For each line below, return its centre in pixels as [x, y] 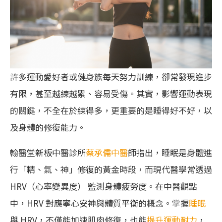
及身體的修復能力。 [48, 127]
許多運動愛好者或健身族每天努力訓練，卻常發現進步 [111, 76]
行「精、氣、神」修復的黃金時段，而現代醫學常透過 [111, 169]
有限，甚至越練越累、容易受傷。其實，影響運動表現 [111, 93]
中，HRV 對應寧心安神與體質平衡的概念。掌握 [99, 203]
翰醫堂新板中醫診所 [48, 152]
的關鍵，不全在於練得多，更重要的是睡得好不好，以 [111, 110]
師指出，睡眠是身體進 [170, 152]
